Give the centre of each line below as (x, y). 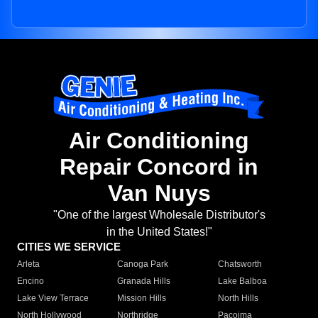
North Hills (238, 298)
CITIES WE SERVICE (69, 247)
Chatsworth (240, 264)
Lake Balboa (242, 281)
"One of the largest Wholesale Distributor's (159, 215)
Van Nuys (159, 193)
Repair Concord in (159, 167)
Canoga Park (143, 264)
